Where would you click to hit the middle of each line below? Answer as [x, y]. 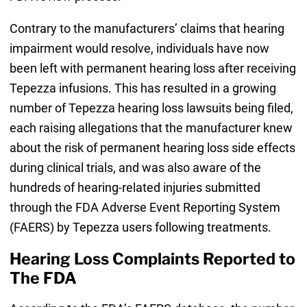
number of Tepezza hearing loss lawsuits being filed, [151, 108]
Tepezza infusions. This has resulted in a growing [143, 88]
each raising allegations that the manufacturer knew [151, 127]
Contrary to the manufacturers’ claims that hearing [147, 28]
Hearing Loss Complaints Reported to [152, 259]
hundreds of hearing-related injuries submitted [135, 187]
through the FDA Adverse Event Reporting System [145, 207]
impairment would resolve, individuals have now [139, 48]
